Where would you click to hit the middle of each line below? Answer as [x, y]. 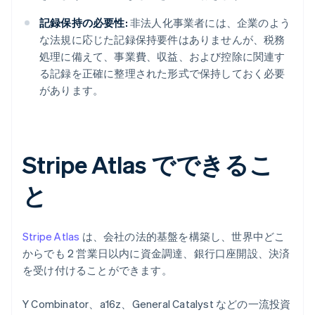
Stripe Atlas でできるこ [148, 165]
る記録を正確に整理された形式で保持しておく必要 [162, 73]
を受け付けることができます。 [97, 270]
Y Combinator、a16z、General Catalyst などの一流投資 [157, 304]
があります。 [72, 90]
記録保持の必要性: [84, 23]
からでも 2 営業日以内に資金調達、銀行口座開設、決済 [156, 253]
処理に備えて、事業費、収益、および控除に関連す [162, 57]
